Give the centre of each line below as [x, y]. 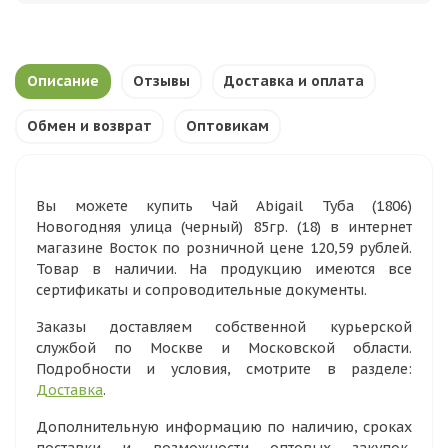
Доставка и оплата [294, 81]
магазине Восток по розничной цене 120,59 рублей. [224, 248]
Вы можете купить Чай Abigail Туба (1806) [224, 206]
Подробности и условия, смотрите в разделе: [224, 369]
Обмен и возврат [89, 126]
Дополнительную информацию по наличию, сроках [224, 427]
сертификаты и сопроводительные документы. [201, 290]
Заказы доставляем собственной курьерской [224, 327]
